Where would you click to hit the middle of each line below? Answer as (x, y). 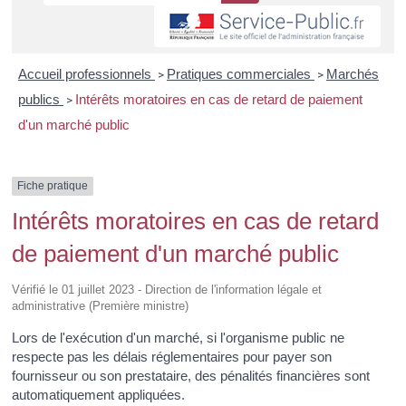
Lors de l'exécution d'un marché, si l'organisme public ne (179, 337)
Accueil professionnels (86, 74)
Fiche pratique (53, 186)
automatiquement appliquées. (99, 394)
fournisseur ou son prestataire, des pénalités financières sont (191, 375)
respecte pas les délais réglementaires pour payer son (172, 356)
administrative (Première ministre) (101, 305)
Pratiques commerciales (240, 74)
